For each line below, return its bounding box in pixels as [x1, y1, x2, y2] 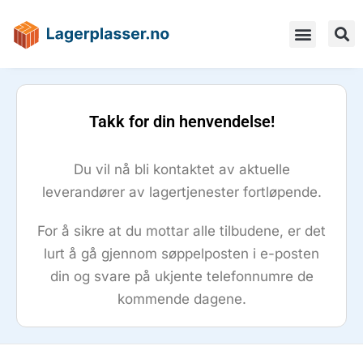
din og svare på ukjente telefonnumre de [49, 268, 314, 285]
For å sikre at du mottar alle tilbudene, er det [37, 223, 326, 240]
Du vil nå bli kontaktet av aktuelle [73, 161, 290, 178]
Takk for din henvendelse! [88, 112, 275, 132]
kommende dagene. [117, 291, 246, 308]
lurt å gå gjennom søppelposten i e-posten [44, 246, 319, 263]
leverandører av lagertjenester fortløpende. [41, 184, 322, 201]
